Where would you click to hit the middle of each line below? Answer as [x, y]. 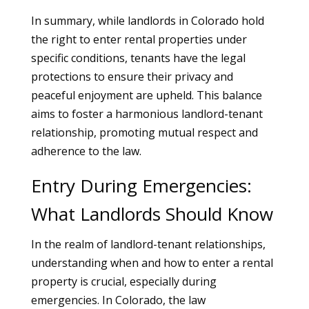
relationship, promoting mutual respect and [144, 132]
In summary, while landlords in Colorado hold [147, 21]
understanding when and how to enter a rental [152, 263]
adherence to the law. [86, 151]
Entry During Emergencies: [141, 186]
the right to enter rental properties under [139, 39]
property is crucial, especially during [123, 281]
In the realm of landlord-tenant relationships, [148, 244]
